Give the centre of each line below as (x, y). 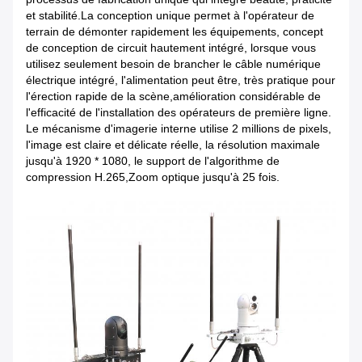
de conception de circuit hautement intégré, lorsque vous (171, 48)
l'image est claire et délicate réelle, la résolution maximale (173, 145)
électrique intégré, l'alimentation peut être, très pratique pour (181, 80)
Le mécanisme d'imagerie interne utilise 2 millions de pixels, (179, 129)
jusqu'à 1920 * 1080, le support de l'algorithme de (153, 161)
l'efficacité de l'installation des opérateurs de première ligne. (179, 113)
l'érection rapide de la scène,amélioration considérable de (173, 97)
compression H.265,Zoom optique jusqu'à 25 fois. (153, 177)
